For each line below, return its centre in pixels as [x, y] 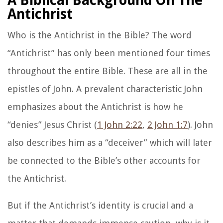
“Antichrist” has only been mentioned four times [109, 53]
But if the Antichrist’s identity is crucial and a [100, 206]
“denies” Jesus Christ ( [52, 125]
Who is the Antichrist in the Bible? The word [100, 35]
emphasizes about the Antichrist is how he [95, 107]
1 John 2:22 [120, 125]
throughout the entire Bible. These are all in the [108, 71]
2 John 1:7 [167, 125]
